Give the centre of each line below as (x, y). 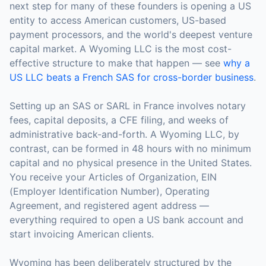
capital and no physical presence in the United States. (131, 163)
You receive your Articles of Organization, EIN (113, 177)
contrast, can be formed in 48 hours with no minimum (130, 148)
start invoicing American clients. (82, 234)
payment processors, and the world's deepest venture (131, 34)
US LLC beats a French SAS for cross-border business (132, 77)
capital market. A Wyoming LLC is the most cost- (121, 49)
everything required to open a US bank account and (126, 220)
